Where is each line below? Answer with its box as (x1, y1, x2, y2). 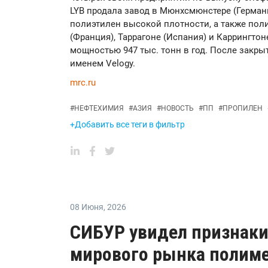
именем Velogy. (70, 58, 135, 69)
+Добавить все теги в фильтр (70, 120, 185, 130)
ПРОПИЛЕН (223, 104, 263, 113)
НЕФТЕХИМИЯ (74, 104, 124, 113)
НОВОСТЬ (161, 104, 194, 113)
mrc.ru (70, 77, 96, 89)
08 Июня (70, 202, 103, 212)
